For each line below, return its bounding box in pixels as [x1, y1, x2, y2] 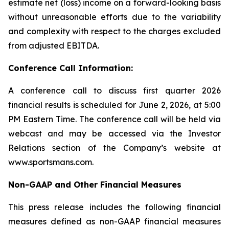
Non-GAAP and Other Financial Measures [8, 179, 181, 190]
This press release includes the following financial [8, 202, 221, 212]
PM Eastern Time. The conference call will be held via [8, 114, 221, 124]
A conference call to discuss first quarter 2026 [8, 85, 221, 96]
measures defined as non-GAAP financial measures [8, 216, 221, 226]
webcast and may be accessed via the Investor [8, 128, 221, 139]
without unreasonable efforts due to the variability [8, 12, 221, 22]
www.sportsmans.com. [8, 157, 94, 167]
